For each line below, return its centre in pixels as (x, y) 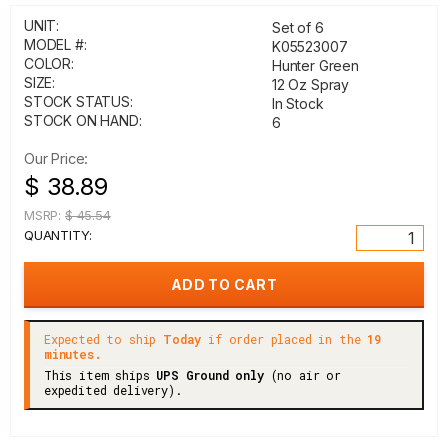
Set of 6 (298, 27)
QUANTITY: (58, 235)
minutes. (73, 354)
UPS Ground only (210, 375)
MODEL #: (55, 44)
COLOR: (49, 63)
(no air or (302, 375)
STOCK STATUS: (78, 101)
